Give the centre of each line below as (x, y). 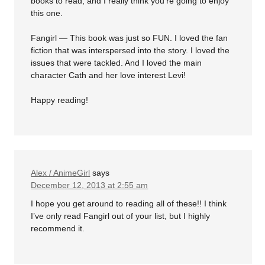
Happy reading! (60, 100)
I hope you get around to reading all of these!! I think (129, 204)
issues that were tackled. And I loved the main (117, 62)
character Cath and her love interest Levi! (109, 75)
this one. (47, 13)
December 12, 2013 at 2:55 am (90, 185)
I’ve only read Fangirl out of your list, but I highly (121, 216)
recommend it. (58, 229)
